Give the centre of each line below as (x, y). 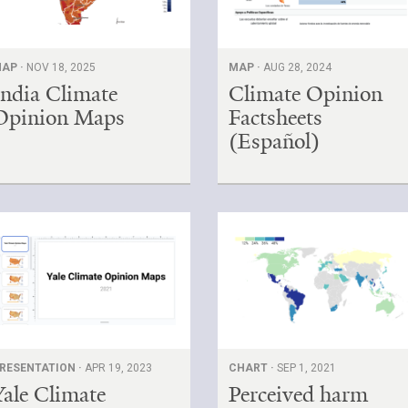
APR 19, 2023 (119, 367)
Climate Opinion (306, 93)
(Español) (275, 141)
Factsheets (276, 117)
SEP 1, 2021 (307, 367)
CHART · (253, 367)
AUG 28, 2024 (298, 67)
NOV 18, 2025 (61, 67)
